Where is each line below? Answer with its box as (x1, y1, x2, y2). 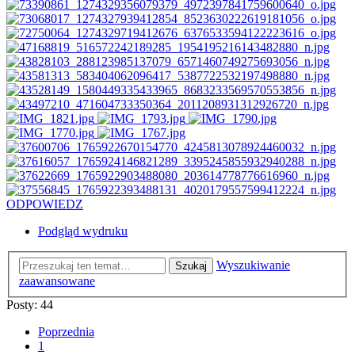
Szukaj (175, 259, 207, 272)
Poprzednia (38, 324, 94, 338)
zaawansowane (19, 273, 95, 288)
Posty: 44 (6, 297, 53, 311)
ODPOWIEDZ (6, 197, 83, 212)
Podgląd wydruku (38, 224, 128, 239)
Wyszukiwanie (216, 258, 290, 272)
